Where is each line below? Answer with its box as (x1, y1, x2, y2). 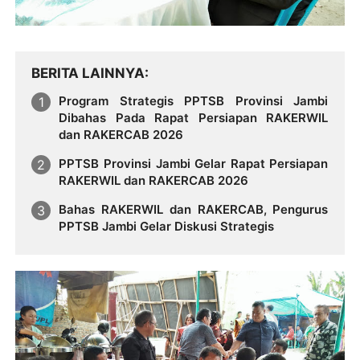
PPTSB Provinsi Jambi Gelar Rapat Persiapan (59, 155, 329, 171)
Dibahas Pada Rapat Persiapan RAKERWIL (59, 110, 329, 126)
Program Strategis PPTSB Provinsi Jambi (59, 93, 329, 109)
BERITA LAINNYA (31, 65, 145, 82)
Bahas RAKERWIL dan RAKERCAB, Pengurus (59, 201, 329, 217)
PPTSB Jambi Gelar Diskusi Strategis (59, 218, 275, 234)
